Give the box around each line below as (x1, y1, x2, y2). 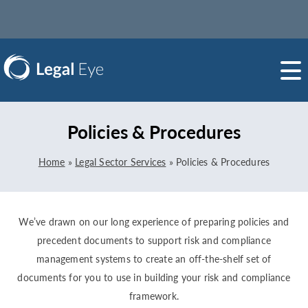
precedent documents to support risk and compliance (36, 234, 271, 246)
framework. (129, 290, 179, 302)
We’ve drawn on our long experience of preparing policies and (19, 216, 289, 228)
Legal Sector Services (75, 156, 166, 168)
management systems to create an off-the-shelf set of (36, 253, 272, 265)
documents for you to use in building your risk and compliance (17, 272, 291, 283)
